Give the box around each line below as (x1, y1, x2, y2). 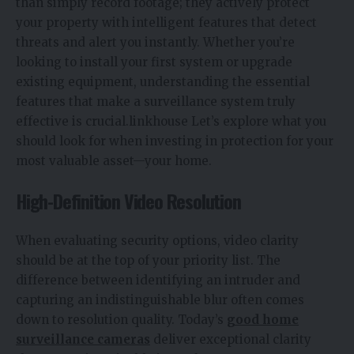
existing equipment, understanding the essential (16, 74, 310, 90)
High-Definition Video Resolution (16, 186, 241, 215)
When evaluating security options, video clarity (16, 233, 299, 249)
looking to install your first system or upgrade (16, 55, 292, 70)
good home (227, 312, 299, 328)
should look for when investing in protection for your (16, 134, 333, 149)
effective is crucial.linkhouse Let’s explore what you (16, 114, 326, 130)
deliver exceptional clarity (150, 332, 311, 348)
